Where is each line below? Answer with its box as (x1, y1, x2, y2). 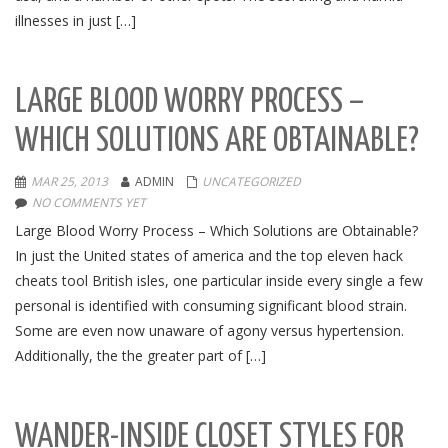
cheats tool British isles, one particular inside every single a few (15, 271, 423, 290)
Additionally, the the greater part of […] (15, 346, 266, 365)
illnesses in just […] (15, 11, 136, 30)
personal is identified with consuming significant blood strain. (15, 296, 407, 315)
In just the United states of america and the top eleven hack (15, 246, 403, 265)
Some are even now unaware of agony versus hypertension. (15, 321, 404, 340)
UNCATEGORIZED (202, 173, 301, 190)
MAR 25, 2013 (31, 173, 108, 190)
